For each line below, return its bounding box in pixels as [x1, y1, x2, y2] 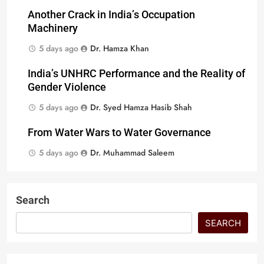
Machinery [28, 22, 78, 35]
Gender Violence [28, 81, 106, 94]
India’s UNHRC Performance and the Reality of [28, 68, 245, 80]
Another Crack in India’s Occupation [28, 9, 195, 21]
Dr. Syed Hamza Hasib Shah [90, 101, 192, 114]
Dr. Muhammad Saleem [90, 147, 174, 159]
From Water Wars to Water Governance [28, 127, 211, 139]
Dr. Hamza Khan [90, 42, 149, 55]
